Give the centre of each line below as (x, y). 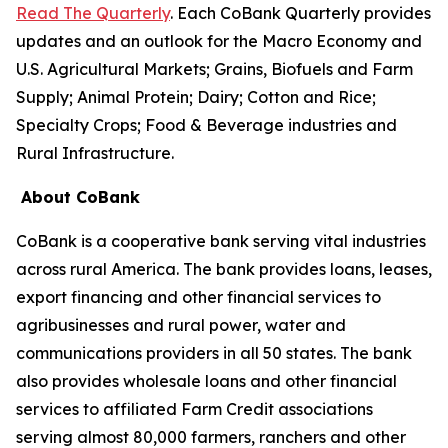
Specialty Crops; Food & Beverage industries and (206, 125)
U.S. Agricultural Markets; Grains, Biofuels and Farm (214, 69)
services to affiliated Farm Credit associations (194, 409)
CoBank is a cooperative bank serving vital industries (221, 241)
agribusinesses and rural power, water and (181, 325)
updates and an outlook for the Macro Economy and (219, 41)
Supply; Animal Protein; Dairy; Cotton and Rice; (196, 97)
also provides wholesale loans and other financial (206, 381)
